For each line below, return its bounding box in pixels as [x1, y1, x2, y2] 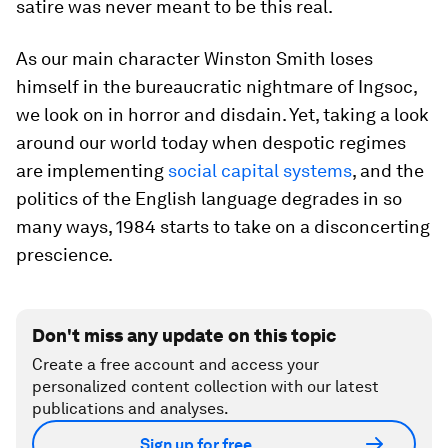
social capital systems [168, 160, 352, 181]
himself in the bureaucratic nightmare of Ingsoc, [16, 76, 417, 97]
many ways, [16, 216, 116, 237]
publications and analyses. [32, 399, 229, 418]
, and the [352, 160, 424, 181]
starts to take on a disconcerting [156, 216, 430, 237]
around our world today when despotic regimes [16, 132, 406, 153]
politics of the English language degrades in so [16, 188, 402, 209]
